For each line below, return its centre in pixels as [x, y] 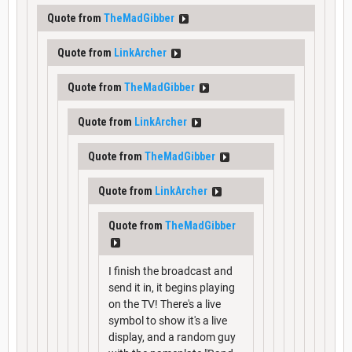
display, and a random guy [172, 337]
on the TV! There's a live [165, 304]
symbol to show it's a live [168, 320]
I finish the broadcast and [170, 271]
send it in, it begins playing [172, 287]
